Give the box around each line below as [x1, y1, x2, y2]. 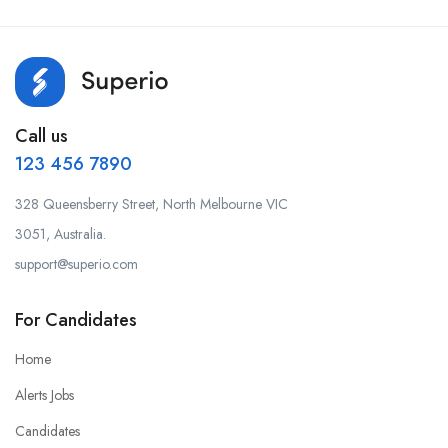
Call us [15, 123, 68, 150]
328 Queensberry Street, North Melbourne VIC [15, 194, 288, 215]
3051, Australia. [15, 224, 106, 245]
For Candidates [15, 307, 137, 334]
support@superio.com [15, 254, 138, 275]
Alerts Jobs [15, 385, 74, 406]
